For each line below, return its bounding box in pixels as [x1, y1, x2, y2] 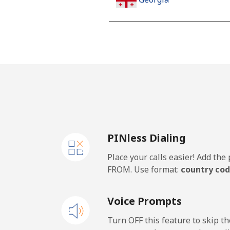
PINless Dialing [107, 131, 186, 145]
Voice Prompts [107, 194, 182, 208]
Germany [139, 76, 174, 88]
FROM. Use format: [107, 164, 181, 175]
